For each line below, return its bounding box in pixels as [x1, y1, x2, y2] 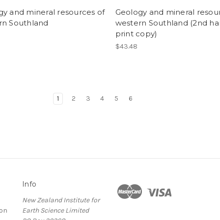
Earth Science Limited [22, 206, 89, 215]
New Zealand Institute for [22, 195, 100, 204]
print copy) [115, 29, 158, 39]
